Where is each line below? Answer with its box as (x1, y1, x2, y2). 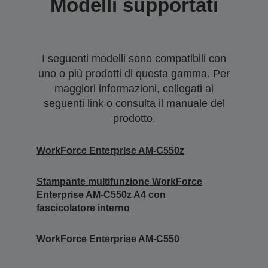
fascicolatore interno (36, 203, 130, 213)
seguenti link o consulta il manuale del (43, 98, 225, 109)
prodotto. (112, 112, 156, 124)
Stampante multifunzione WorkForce (36, 176, 202, 187)
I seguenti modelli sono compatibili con (42, 53, 226, 65)
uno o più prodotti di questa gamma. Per (38, 68, 230, 80)
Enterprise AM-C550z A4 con (36, 190, 166, 200)
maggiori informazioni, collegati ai (54, 83, 214, 95)
